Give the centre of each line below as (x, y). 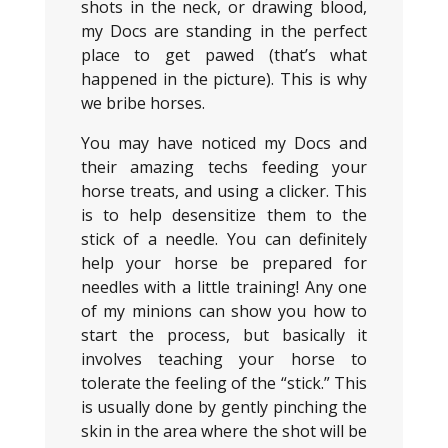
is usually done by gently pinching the (224, 407)
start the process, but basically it (224, 335)
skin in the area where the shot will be (224, 431)
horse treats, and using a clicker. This (224, 191)
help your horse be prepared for (224, 263)
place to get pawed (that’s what (224, 55)
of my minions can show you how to (224, 311)
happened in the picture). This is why (224, 79)
